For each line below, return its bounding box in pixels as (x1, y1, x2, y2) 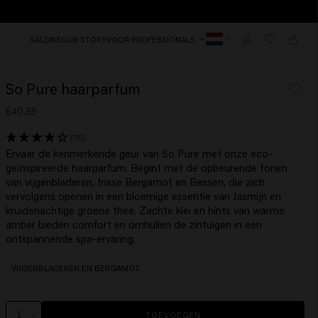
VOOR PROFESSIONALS (106, 33, 196, 45)
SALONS (30, 33, 62, 45)
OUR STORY (61, 33, 107, 45)
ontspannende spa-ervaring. (6, 231, 136, 246)
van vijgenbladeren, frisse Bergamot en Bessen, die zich (6, 174, 265, 189)
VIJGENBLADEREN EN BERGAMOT (11, 263, 140, 274)
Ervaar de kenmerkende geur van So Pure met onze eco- (6, 146, 273, 160)
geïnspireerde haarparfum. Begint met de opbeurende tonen (6, 160, 288, 175)
